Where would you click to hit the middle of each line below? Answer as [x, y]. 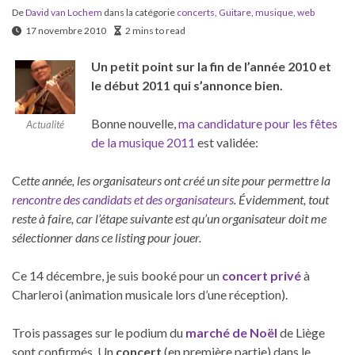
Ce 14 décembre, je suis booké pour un [117, 275]
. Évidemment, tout [281, 199]
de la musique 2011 [143, 142]
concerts [196, 12]
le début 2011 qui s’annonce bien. [187, 85]
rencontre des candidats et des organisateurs [123, 199]
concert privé [261, 275]
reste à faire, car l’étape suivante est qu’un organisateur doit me [169, 218]
